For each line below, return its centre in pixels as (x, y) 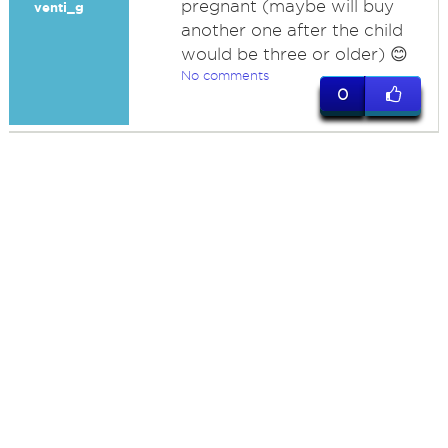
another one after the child (291, 30)
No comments (224, 75)
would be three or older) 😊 (294, 54)
